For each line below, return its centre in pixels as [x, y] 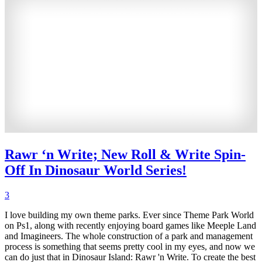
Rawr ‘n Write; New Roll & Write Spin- [125, 154]
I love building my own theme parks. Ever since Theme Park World [129, 215]
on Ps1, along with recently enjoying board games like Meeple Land [130, 225]
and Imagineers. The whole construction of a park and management [129, 236]
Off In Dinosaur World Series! [96, 170]
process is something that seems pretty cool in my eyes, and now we [130, 246]
